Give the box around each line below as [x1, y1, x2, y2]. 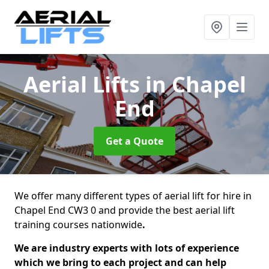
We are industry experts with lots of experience [14, 241, 239, 255]
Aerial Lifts [23, 70, 145, 99]
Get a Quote [106, 134, 163, 148]
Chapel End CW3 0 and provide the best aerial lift [14, 204, 235, 217]
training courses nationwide [14, 218, 142, 231]
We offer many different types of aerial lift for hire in [14, 189, 252, 202]
